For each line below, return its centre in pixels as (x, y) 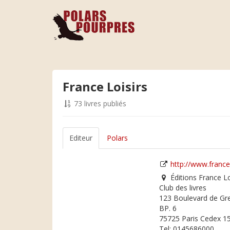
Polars (117, 138)
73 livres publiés (99, 103)
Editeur (81, 138)
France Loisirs (105, 87)
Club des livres (183, 188)
